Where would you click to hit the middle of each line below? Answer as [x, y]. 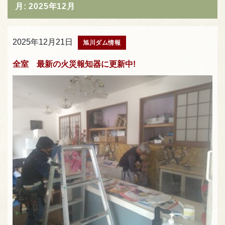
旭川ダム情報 [102, 42]
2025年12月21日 [43, 42]
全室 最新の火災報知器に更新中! [74, 64]
